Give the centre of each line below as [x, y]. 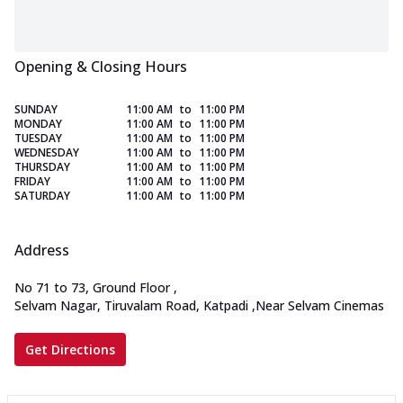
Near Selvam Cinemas [320, 306]
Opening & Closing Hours [101, 67]
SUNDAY [36, 110]
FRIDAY [32, 182]
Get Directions [70, 350]
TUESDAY [38, 139]
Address [42, 251]
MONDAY [38, 124]
